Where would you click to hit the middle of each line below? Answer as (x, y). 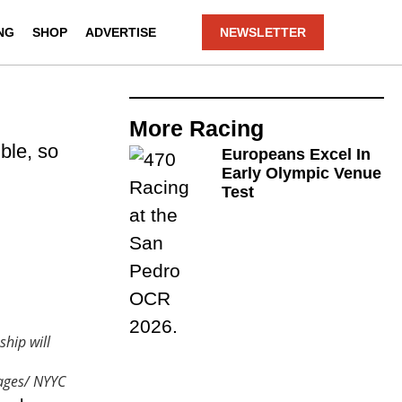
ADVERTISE (121, 32)
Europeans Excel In (297, 154)
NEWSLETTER (263, 32)
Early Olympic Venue (302, 173)
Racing (227, 128)
